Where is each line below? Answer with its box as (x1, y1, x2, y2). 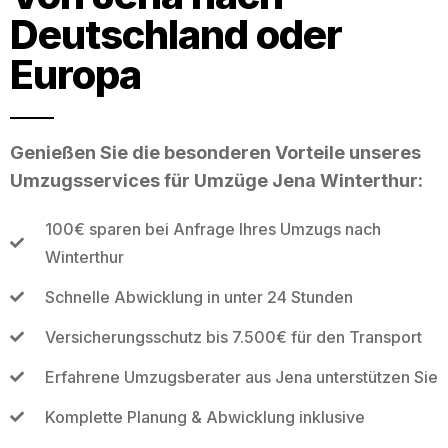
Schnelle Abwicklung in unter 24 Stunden (44, 286, 353, 307)
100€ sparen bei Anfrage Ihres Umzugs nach (44, 218, 381, 239)
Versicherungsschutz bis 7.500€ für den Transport (44, 326, 422, 347)
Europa (10, 49, 141, 99)
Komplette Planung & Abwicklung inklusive (44, 406, 365, 427)
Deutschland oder (10, 9, 342, 59)
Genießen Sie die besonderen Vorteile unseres (10, 141, 421, 163)
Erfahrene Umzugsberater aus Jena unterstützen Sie (44, 366, 438, 387)
